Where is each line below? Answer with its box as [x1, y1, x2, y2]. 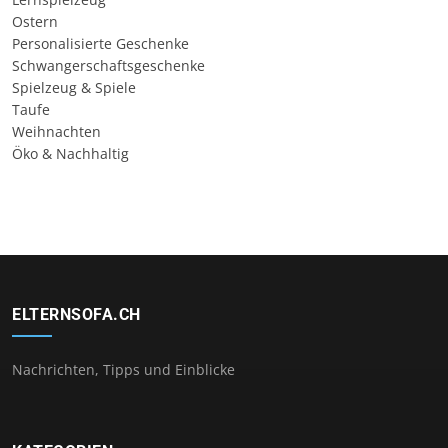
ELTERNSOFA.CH [12, 305, 141, 325]
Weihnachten [12, 122, 101, 142]
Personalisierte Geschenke [12, 34, 189, 54]
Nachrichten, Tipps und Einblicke [12, 360, 235, 380]
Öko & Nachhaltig [12, 144, 129, 164]
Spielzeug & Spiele [12, 78, 136, 98]
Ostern [12, 12, 58, 32]
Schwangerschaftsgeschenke [12, 56, 205, 76]
